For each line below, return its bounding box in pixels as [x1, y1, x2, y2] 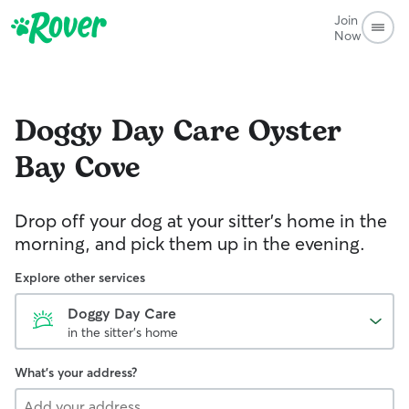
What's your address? [15, 364, 137, 381]
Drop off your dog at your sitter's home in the [15, 209, 387, 232]
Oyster [248, 110, 341, 154]
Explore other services [15, 269, 145, 286]
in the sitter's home [68, 324, 178, 341]
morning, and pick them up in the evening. [15, 232, 365, 255]
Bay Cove [15, 146, 140, 191]
